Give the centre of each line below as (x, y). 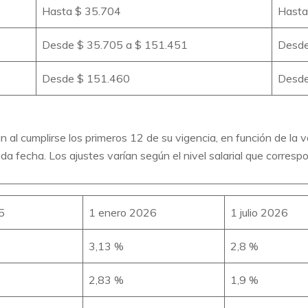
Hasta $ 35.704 (81, 11)
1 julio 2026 (259, 212)
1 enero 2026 (123, 212)
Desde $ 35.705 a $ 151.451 (115, 44)
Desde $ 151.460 (86, 78)
